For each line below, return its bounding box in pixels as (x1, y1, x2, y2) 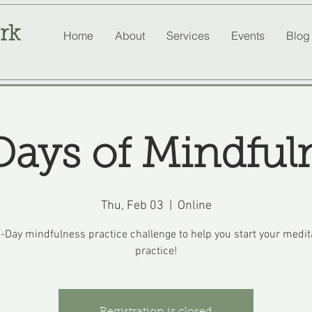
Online (177, 198, 212, 213)
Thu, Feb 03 (100, 198, 164, 213)
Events (231, 29, 265, 42)
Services (166, 29, 210, 42)
